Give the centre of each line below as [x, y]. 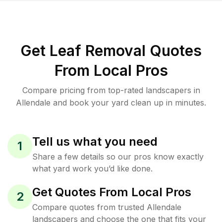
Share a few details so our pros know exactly [118, 157]
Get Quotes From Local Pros [112, 192]
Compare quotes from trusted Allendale [107, 207]
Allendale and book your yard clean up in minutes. [111, 103]
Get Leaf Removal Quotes [111, 51]
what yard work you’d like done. [92, 168]
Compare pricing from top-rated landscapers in [111, 90]
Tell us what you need [95, 141]
